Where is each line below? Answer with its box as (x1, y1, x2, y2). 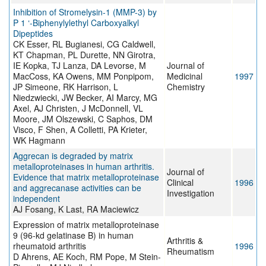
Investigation (167, 187, 214, 199)
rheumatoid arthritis (13, 240, 86, 252)
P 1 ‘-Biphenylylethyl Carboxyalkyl (13, 17, 139, 29)
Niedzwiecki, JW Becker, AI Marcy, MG (13, 91, 157, 104)
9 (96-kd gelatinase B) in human (13, 229, 134, 242)
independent (13, 192, 60, 205)
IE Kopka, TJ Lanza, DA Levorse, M (13, 59, 146, 72)
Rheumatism (167, 245, 214, 258)
